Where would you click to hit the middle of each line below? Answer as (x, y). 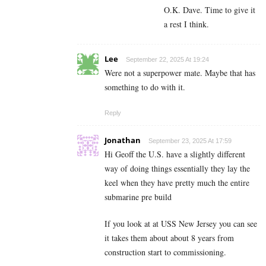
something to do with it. (145, 87)
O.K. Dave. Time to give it (210, 9)
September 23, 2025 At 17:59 (190, 140)
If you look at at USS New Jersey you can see (181, 223)
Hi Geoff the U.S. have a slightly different (175, 154)
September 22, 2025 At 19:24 (167, 59)
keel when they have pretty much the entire (177, 182)
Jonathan (123, 140)
